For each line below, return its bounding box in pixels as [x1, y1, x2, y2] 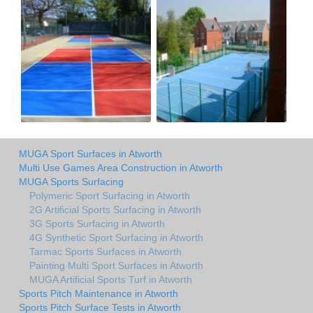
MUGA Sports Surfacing [19, 175, 124, 187]
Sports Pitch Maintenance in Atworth [19, 287, 178, 299]
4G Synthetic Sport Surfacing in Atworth [29, 231, 203, 243]
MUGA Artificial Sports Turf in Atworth [29, 273, 192, 285]
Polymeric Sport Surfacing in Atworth [29, 189, 190, 201]
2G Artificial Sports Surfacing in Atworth [29, 203, 201, 215]
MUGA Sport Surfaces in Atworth [19, 147, 162, 159]
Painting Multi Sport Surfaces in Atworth [29, 259, 203, 271]
